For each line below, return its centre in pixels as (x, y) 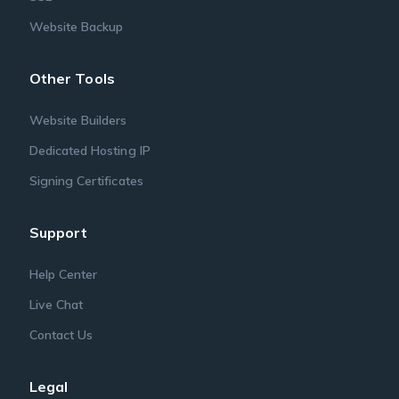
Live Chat (56, 305)
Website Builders (78, 121)
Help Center (63, 275)
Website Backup (76, 27)
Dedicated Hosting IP (90, 151)
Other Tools (72, 79)
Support (58, 233)
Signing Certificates (86, 181)
